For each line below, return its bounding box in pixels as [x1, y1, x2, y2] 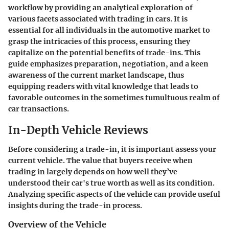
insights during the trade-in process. [8, 201, 142, 210]
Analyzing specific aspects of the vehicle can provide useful [8, 190, 220, 199]
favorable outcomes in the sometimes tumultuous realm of [8, 93, 220, 102]
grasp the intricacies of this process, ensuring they [8, 36, 190, 46]
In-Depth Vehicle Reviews [8, 123, 148, 137]
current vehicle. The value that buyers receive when [8, 156, 193, 165]
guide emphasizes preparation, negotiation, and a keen [8, 59, 209, 68]
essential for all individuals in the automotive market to [8, 25, 210, 35]
